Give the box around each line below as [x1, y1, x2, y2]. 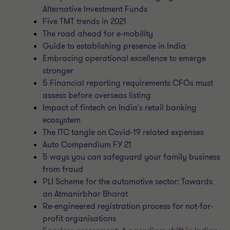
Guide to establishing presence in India [43, 41, 186, 52]
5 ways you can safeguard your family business [43, 151, 221, 163]
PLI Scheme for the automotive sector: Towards [43, 176, 213, 187]
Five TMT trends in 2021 [43, 16, 127, 27]
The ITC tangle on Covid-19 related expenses [43, 127, 204, 138]
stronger [43, 65, 74, 76]
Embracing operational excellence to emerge [43, 53, 206, 64]
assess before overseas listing [43, 90, 151, 101]
